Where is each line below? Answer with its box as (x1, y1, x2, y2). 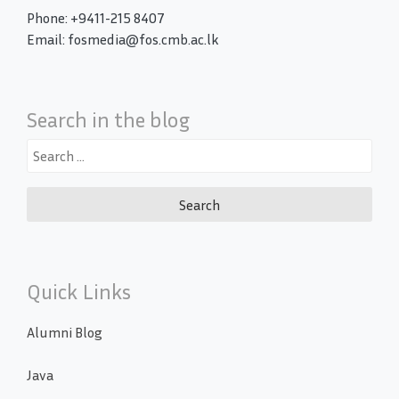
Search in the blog (27, 107, 190, 133)
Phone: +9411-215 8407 (27, 9, 165, 28)
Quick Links (27, 278, 131, 304)
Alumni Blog (27, 322, 102, 341)
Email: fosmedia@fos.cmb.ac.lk (27, 30, 219, 49)
